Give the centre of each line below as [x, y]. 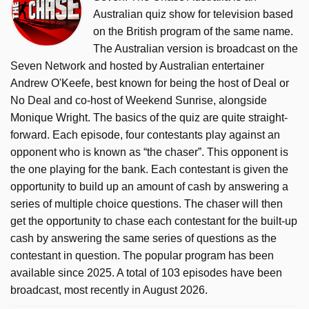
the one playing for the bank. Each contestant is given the [149, 169]
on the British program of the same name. [193, 31]
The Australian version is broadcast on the [196, 48]
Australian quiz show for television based [193, 14]
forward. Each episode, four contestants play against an [145, 134]
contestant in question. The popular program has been [142, 255]
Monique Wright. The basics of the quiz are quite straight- [149, 117]
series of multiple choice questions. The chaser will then [147, 203]
